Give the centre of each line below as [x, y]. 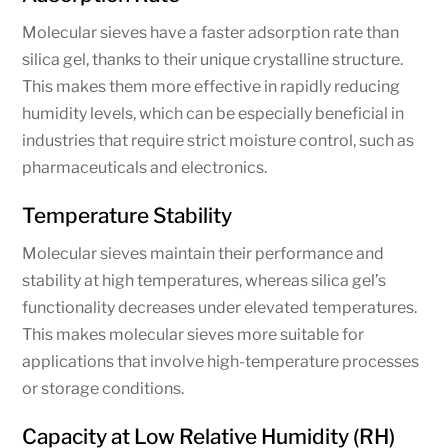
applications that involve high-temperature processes [221, 362]
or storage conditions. [103, 389]
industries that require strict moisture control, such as [218, 141]
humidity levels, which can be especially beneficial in [213, 114]
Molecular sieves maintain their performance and [203, 254]
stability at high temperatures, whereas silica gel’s [204, 281]
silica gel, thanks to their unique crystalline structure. [213, 60]
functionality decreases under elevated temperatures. [220, 308]
